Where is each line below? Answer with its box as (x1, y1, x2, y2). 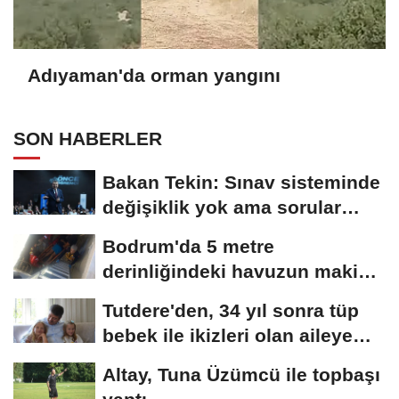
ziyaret (102, 349, 163, 370)
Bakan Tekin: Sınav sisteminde (102, 171, 380, 192)
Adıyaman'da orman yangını (28, 65, 281, 86)
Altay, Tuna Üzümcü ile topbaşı (102, 363, 380, 385)
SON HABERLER (13, 127, 162, 149)
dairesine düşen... (102, 285, 264, 306)
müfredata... (102, 221, 210, 242)
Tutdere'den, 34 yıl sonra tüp (102, 299, 359, 321)
